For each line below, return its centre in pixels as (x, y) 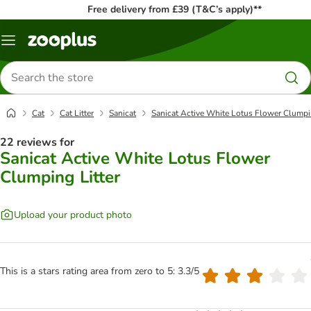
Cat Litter (77, 113)
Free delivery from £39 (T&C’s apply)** (174, 9)
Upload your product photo (73, 215)
